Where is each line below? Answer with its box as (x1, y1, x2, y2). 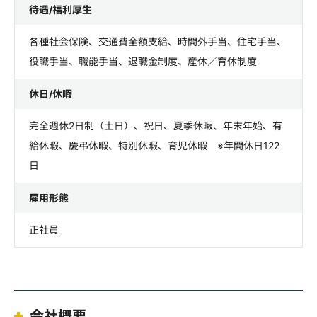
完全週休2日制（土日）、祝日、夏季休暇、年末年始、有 (29, 120, 282, 132)
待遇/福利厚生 (29, 4, 92, 16)
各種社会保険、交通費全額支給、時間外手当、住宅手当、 (29, 35, 287, 47)
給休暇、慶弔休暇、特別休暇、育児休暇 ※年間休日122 (29, 139, 279, 151)
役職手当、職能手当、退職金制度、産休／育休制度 (29, 55, 257, 67)
